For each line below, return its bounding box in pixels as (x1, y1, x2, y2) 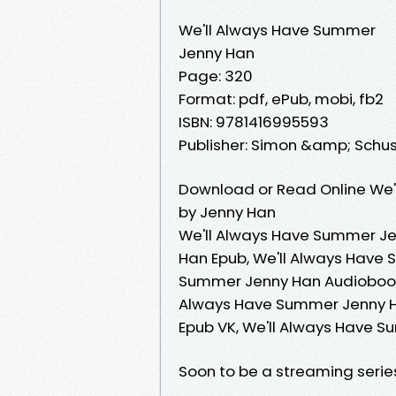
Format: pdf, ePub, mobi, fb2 (179, 88, 384, 110)
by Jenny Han (179, 201, 276, 223)
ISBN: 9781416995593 (179, 110, 329, 133)
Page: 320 (179, 65, 253, 87)
